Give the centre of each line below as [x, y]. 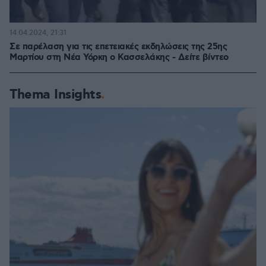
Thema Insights [55, 94]
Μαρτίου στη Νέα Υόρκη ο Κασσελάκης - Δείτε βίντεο [119, 57]
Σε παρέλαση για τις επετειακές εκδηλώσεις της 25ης [118, 47]
